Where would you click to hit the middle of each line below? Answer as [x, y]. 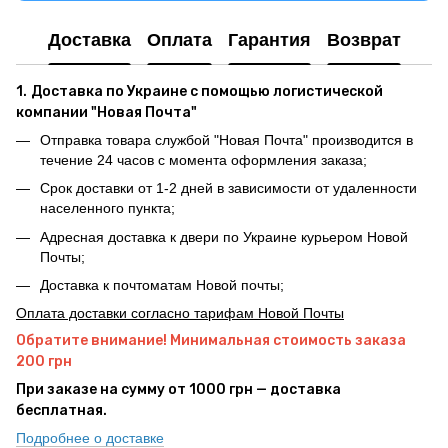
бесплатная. [61, 411]
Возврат [363, 40]
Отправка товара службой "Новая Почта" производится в [226, 139]
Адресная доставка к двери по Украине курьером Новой [224, 236]
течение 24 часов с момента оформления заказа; [203, 159]
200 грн [44, 362]
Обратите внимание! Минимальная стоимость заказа [211, 341]
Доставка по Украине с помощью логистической [207, 91]
